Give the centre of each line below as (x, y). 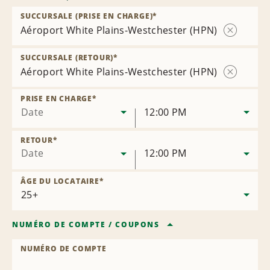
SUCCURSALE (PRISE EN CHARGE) (87, 16)
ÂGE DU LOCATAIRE (60, 181)
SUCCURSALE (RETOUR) (67, 58)
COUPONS (137, 225)
